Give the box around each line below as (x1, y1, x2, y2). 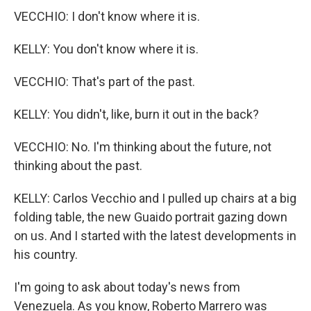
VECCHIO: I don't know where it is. (14, 9, 200, 24)
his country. (14, 247, 78, 262)
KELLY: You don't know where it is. (14, 42, 199, 56)
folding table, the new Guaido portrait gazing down (14, 210, 287, 224)
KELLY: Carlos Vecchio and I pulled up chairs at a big (14, 191, 296, 205)
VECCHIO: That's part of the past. (14, 74, 195, 89)
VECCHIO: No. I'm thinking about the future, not (14, 140, 271, 154)
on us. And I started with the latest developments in (14, 228, 296, 243)
